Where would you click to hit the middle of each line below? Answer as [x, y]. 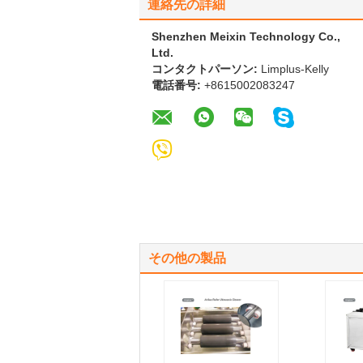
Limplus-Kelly [295, 69]
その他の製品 [187, 258]
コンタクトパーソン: [206, 69]
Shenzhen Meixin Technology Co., [246, 36]
